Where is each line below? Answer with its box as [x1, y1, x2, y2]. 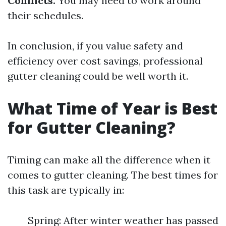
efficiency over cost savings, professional [8, 54, 203, 67]
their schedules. [8, 9, 83, 22]
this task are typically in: [8, 184, 124, 196]
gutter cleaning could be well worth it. [8, 70, 188, 82]
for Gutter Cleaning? [8, 117, 176, 138]
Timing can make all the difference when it [8, 153, 210, 166]
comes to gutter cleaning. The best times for [8, 168, 218, 181]
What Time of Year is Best [8, 97, 217, 119]
